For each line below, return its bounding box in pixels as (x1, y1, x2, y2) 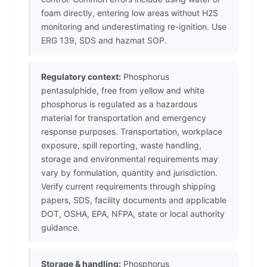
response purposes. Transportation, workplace (41, 126, 222, 137)
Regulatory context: (41, 72, 121, 82)
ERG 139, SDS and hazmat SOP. (41, 35, 167, 46)
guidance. (41, 222, 80, 233)
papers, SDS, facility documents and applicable (41, 195, 226, 206)
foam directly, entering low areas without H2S (41, 8, 218, 18)
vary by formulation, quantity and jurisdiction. (41, 167, 218, 178)
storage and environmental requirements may (41, 154, 218, 164)
